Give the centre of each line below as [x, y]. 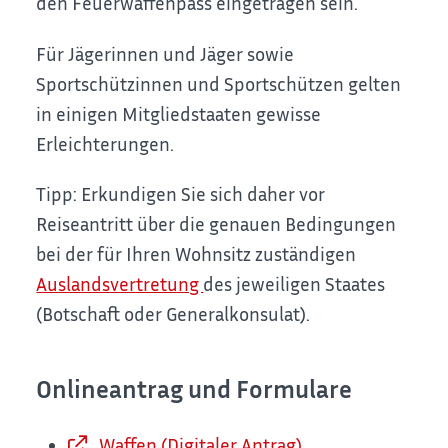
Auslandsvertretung [120, 283]
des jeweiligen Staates [294, 283]
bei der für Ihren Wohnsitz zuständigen [196, 253]
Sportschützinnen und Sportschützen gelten [219, 83]
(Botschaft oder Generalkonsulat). [173, 313]
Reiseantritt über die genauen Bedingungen [216, 223]
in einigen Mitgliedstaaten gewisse [179, 113]
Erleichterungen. [105, 143]
